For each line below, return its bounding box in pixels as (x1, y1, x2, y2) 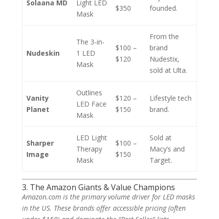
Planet (26, 105, 49, 114)
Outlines (76, 88, 102, 97)
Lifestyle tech (150, 93, 192, 103)
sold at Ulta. (150, 66, 187, 75)
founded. (150, 3, 177, 13)
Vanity (26, 93, 49, 103)
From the (150, 32, 179, 41)
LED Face (76, 99, 107, 109)
